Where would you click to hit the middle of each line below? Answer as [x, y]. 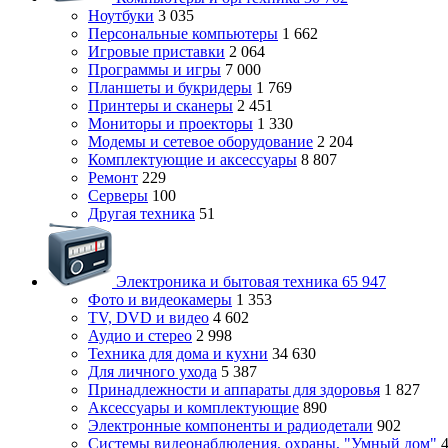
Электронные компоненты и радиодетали [230, 425]
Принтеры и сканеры [160, 105]
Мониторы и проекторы [170, 123]
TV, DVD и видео [148, 317]
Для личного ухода [152, 371]
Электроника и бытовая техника [227, 281]
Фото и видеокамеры [160, 299]
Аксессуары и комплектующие [193, 407]
